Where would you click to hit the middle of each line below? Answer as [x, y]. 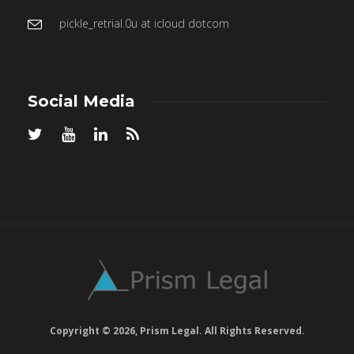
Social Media [81, 101]
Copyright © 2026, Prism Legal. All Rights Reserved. [177, 330]
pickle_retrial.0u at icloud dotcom [144, 23]
